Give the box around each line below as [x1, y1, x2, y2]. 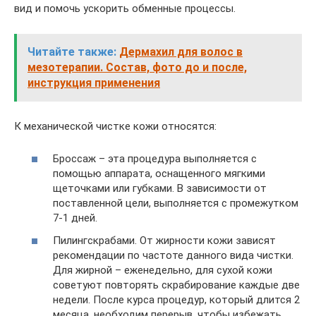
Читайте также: [28, 44, 116, 59]
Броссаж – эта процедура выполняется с [53, 152, 257, 165]
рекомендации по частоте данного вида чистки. [53, 248, 293, 262]
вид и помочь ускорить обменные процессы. [14, 1, 236, 15]
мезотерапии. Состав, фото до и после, [28, 60, 247, 74]
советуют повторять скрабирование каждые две [53, 278, 300, 291]
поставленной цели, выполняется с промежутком [53, 197, 298, 209]
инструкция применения [28, 75, 160, 90]
